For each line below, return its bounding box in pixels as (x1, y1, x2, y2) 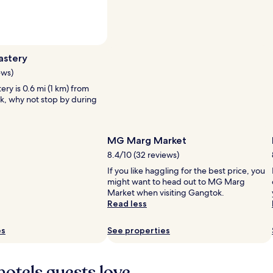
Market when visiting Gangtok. (107, 186, 224, 198)
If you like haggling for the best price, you (107, 165, 265, 176)
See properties (107, 224, 170, 236)
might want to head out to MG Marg (107, 175, 245, 187)
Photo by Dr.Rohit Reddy (37, 37, 105, 45)
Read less (107, 197, 147, 209)
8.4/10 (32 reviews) (107, 149, 179, 160)
